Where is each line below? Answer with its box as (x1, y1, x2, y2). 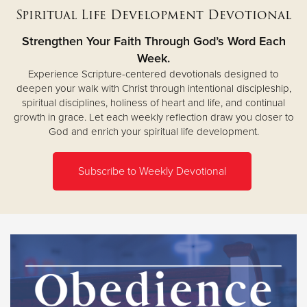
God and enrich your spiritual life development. (48, 125, 259, 138)
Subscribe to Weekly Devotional (78, 164, 226, 178)
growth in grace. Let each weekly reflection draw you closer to (13, 110, 294, 123)
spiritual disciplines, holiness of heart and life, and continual (22, 96, 285, 109)
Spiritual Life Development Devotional (16, 4, 291, 25)
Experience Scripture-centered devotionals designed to (28, 67, 279, 80)
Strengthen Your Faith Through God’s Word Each (21, 33, 286, 49)
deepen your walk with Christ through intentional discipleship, (16, 82, 291, 95)
